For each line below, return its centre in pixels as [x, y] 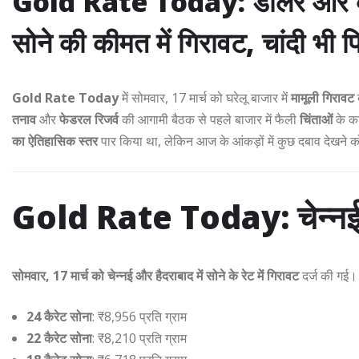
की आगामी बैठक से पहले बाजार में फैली [209, 120]
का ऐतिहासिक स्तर [55, 141]
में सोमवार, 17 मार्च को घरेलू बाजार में [205, 98]
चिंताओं [316, 120]
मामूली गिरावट [323, 98]
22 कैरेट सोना [59, 338]
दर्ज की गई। [328, 275]
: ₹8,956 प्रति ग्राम [139, 316]
